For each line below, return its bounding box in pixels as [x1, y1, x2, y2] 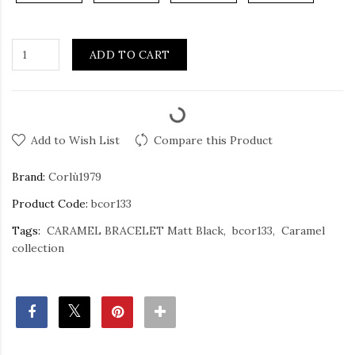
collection [12, 240, 64, 255]
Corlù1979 [48, 169, 101, 184]
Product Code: [12, 196, 88, 211]
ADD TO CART [90, 47, 170, 62]
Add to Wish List [31, 132, 120, 147]
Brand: [12, 169, 45, 184]
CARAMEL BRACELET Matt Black [47, 223, 223, 238]
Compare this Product [154, 132, 273, 147]
